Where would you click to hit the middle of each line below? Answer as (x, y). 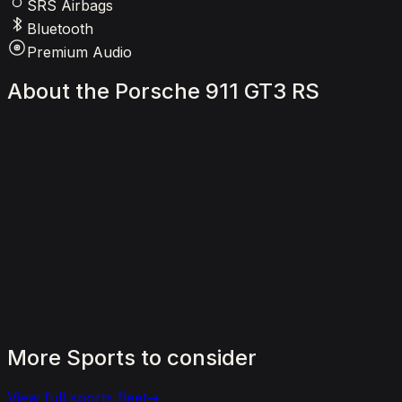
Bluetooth (60, 28)
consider (212, 358)
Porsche (157, 92)
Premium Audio (79, 52)
